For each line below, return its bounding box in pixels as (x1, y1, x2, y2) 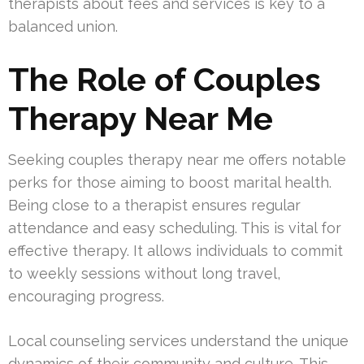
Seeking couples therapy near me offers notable (8, 151, 346, 169)
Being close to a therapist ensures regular (8, 197, 301, 214)
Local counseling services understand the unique (8, 332, 349, 350)
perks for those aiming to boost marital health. (8, 174, 331, 192)
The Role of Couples (8, 60, 321, 99)
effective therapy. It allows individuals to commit (8, 242, 343, 260)
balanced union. (8, 18, 118, 36)
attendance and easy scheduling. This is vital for (8, 219, 341, 237)
